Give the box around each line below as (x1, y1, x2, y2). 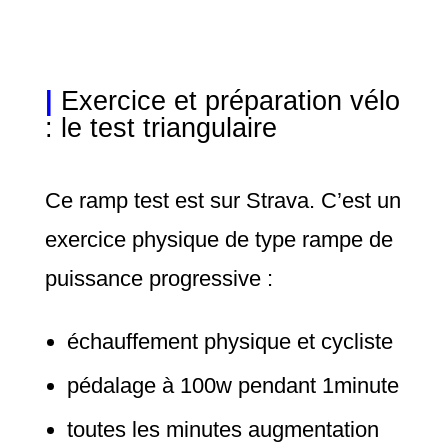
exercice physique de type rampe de (44, 227, 393, 253)
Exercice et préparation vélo (60, 86, 400, 117)
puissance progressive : (44, 266, 279, 292)
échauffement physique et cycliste (66, 329, 393, 355)
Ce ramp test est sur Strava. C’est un (44, 188, 401, 214)
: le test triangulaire (44, 113, 277, 144)
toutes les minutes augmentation (66, 417, 379, 443)
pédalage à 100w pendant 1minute (66, 373, 399, 399)
